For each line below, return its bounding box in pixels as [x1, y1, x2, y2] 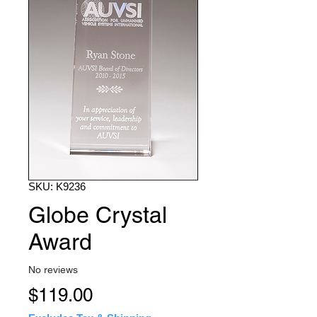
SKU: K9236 [28, 180, 86, 193]
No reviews [28, 263, 78, 275]
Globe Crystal [28, 202, 167, 229]
